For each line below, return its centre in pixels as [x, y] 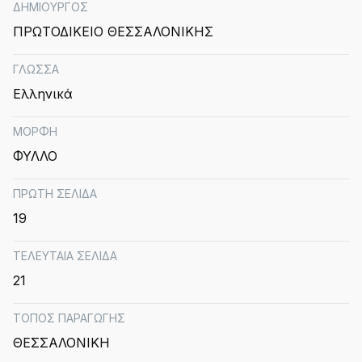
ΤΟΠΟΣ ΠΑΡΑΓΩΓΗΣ [69, 318]
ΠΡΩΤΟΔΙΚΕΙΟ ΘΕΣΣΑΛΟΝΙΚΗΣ [113, 32]
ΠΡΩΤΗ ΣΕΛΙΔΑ [55, 194]
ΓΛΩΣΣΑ [36, 69]
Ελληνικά [43, 94]
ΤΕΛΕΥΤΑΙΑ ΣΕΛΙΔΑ [65, 256]
